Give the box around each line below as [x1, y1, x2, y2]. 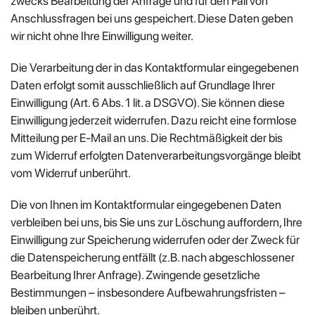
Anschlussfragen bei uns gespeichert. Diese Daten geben [11, 11, 293, 25]
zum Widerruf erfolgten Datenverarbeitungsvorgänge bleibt [11, 148, 301, 162]
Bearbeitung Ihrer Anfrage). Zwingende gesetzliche [11, 267, 260, 282]
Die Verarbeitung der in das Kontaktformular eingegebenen [11, 60, 299, 75]
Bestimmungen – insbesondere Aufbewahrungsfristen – [11, 285, 285, 300]
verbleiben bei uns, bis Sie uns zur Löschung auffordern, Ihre [11, 214, 302, 229]
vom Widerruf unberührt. [11, 165, 131, 180]
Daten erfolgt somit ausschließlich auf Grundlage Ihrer [11, 77, 275, 92]
